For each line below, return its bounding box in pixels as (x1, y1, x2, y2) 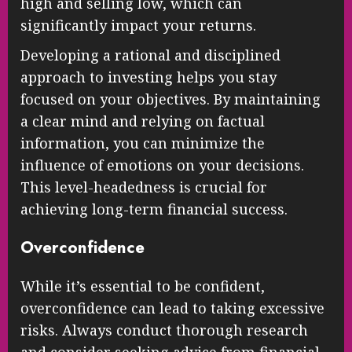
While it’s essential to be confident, (20, 276, 265, 295)
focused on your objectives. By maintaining (20, 90, 321, 109)
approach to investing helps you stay (20, 68, 277, 87)
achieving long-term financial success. (20, 200, 288, 219)
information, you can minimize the (20, 134, 265, 153)
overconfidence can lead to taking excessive (20, 298, 324, 317)
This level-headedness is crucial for (20, 178, 267, 197)
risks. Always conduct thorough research (20, 320, 308, 339)
